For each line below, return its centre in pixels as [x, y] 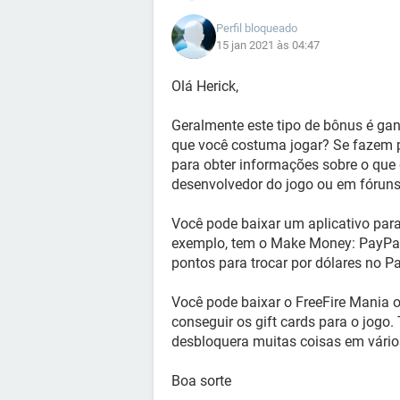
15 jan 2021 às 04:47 [268, 45]
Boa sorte [201, 381]
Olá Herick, [205, 86]
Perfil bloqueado [257, 28]
